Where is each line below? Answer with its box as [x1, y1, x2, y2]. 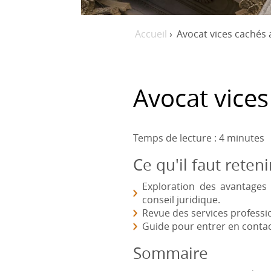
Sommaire [133, 243, 209, 264]
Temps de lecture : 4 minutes [133, 131, 265, 145]
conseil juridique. [142, 193, 221, 206]
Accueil [135, 27, 168, 41]
